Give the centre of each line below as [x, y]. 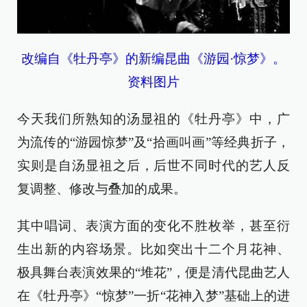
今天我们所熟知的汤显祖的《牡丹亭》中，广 [153, 119]
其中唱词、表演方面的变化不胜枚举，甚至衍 [153, 225]
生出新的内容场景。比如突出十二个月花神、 [153, 249]
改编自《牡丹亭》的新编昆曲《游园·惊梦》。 [153, 58]
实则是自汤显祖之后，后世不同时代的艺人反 [153, 165]
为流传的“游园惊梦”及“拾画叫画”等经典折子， [153, 142]
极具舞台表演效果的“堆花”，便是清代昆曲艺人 [153, 272]
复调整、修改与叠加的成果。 [102, 188]
